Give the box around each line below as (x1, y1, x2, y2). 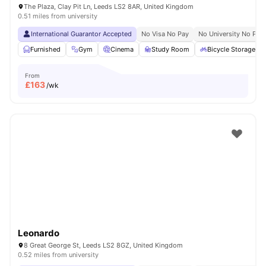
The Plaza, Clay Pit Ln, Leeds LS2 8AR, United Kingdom (24, 2, 194, 11)
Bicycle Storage (207, 45, 255, 53)
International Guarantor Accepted (31, 30, 132, 38)
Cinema (110, 45, 134, 53)
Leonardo (18, 227, 59, 239)
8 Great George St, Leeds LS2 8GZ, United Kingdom (24, 241, 183, 249)
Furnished (30, 45, 61, 53)
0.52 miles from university (18, 251, 99, 259)
